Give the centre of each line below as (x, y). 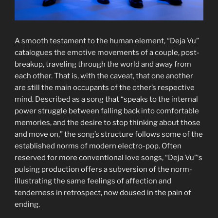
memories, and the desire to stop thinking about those (108, 122)
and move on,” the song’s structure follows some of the (109, 134)
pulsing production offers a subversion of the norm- (103, 169)
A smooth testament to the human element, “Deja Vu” (107, 41)
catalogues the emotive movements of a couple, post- (107, 52)
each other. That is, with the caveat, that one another (104, 76)
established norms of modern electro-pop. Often (98, 146)
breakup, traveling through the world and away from (103, 64)
